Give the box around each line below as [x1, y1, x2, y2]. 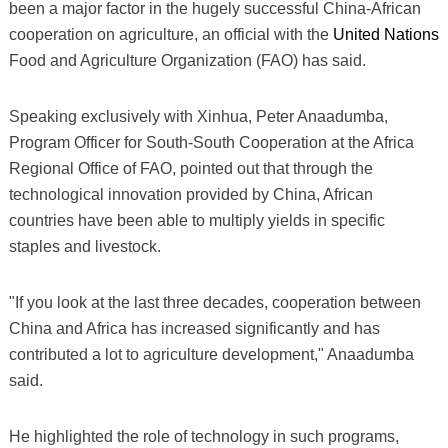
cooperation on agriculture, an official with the [8, 25, 333, 43]
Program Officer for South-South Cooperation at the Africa [8, 133, 414, 151]
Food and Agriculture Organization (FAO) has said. [8, 51, 366, 69]
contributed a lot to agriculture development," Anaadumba [8, 345, 414, 363]
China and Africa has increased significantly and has [8, 319, 380, 337]
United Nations [332, 25, 439, 43]
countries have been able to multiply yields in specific [8, 211, 385, 229]
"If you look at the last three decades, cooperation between [8, 293, 421, 311]
